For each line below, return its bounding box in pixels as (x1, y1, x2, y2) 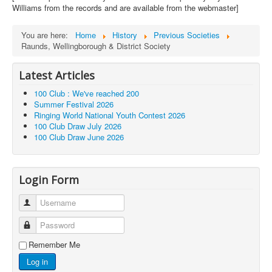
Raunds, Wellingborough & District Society (21, 40, 171, 52)
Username (33, 197, 69, 209)
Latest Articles (19, 68, 95, 83)
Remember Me (29, 239, 80, 251)
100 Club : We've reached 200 (34, 87, 139, 100)
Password (33, 219, 68, 231)
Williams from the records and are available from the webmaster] (12, 2, 239, 14)
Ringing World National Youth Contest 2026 (34, 109, 185, 121)
